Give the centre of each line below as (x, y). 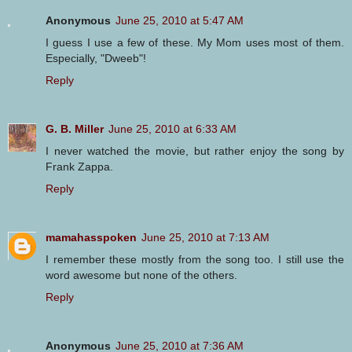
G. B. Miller (75, 128)
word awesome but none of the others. (141, 275)
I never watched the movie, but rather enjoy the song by (195, 150)
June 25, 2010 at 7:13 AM (205, 237)
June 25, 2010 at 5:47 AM (180, 20)
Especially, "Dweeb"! (96, 58)
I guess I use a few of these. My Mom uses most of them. (195, 42)
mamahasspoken (91, 237)
